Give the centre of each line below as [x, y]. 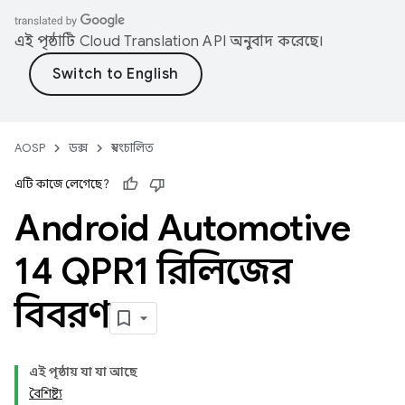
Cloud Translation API [152, 42]
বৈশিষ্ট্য [46, 394]
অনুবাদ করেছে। [275, 42]
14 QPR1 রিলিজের [153, 271]
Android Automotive [182, 228]
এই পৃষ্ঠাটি [47, 42]
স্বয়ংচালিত [132, 148]
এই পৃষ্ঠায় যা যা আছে [83, 372]
